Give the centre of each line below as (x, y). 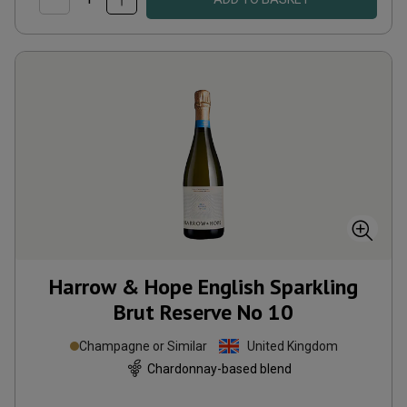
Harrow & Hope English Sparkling (203, 287)
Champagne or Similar (143, 346)
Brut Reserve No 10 (203, 312)
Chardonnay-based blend (219, 368)
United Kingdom (292, 346)
